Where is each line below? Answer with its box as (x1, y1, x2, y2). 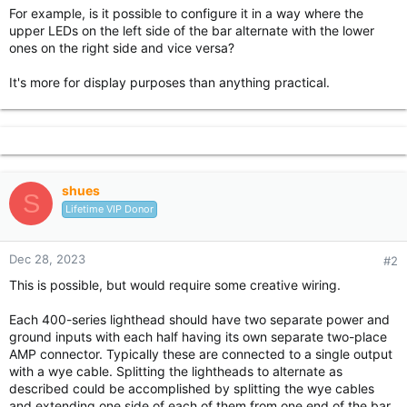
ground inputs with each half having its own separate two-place (9, 329, 387, 344)
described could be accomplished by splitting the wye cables (9, 381, 374, 396)
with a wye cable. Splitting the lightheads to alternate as (9, 363, 342, 379)
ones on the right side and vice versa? (9, 40, 234, 55)
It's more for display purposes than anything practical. (9, 74, 330, 90)
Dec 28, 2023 (9, 252, 85, 266)
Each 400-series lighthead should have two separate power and (9, 312, 390, 327)
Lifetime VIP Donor (65, 203, 154, 215)
